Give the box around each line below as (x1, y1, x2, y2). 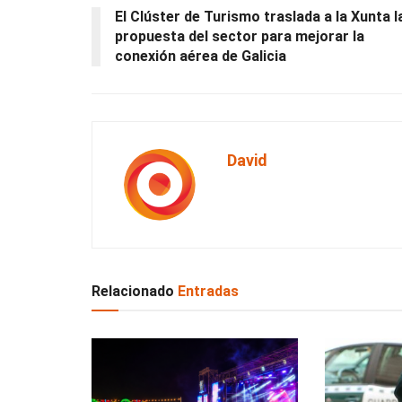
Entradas (174, 283, 239, 301)
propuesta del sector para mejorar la (115, 28, 364, 46)
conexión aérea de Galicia (115, 48, 286, 66)
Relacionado (92, 283, 174, 301)
